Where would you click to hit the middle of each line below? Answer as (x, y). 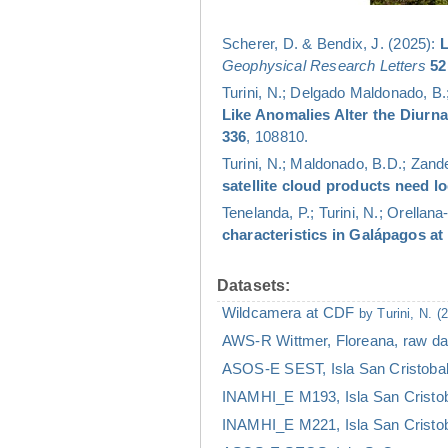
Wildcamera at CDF (290, 312)
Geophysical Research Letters (324, 65)
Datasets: (254, 285)
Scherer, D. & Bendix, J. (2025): (331, 43)
